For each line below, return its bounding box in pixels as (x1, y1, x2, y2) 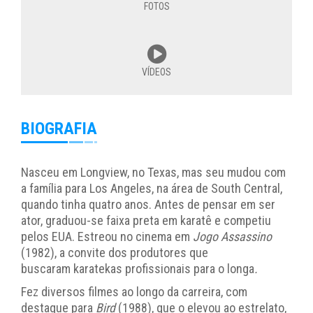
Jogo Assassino (193, 228, 272, 244)
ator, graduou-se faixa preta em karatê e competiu (21, 212, 271, 228)
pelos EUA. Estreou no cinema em (21, 228, 193, 244)
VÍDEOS (142, 66, 171, 78)
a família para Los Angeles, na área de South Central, (21, 180, 282, 196)
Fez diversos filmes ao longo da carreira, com (21, 284, 247, 299)
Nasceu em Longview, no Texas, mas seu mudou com (21, 164, 286, 180)
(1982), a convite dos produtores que (21, 245, 208, 260)
